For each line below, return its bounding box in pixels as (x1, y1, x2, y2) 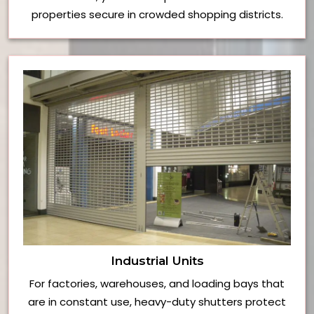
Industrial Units (110, 254, 204, 268)
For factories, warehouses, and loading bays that (29, 276, 285, 292)
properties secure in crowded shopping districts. (31, 7, 283, 22)
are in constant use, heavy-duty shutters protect (28, 294, 286, 310)
